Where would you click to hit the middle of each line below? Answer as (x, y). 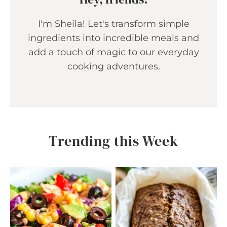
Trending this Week (113, 141)
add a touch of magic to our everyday (113, 52)
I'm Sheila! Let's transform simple (113, 24)
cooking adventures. (113, 66)
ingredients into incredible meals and (113, 38)
